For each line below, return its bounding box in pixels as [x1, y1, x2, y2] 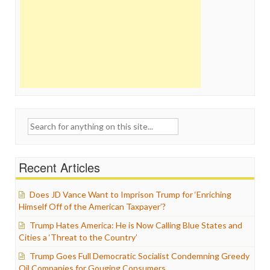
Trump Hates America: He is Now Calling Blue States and [30, 220, 242, 230]
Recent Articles [19, 159, 100, 176]
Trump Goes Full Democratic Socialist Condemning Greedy [30, 251, 250, 261]
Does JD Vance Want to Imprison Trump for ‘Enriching [30, 189, 231, 199]
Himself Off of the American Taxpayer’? [19, 201, 166, 212]
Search [9, 118, 36, 128]
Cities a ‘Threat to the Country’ [19, 232, 137, 242]
